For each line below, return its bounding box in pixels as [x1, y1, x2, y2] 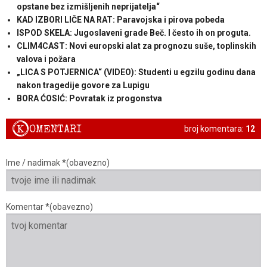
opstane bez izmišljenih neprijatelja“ [16, 2, 160, 12]
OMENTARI [29, 122, 82, 136]
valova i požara [16, 54, 76, 64]
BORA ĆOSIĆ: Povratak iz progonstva [16, 94, 162, 104]
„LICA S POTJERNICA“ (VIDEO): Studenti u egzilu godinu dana [16, 67, 256, 77]
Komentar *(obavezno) [6, 202, 93, 212]
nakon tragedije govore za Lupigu [16, 80, 150, 91]
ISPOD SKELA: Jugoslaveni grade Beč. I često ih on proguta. [16, 28, 251, 38]
